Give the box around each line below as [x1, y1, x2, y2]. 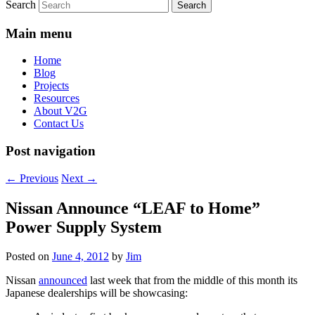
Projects [34, 79, 69, 92]
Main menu [6, 25, 72, 41]
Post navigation [6, 143, 96, 158]
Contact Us [34, 117, 84, 130]
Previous [17, 172, 58, 184]
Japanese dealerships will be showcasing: [6, 287, 188, 300]
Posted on [6, 250, 52, 263]
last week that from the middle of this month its [87, 274, 297, 287]
